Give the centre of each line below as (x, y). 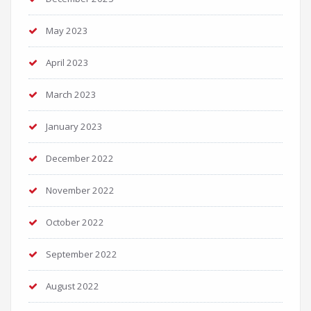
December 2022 (80, 159)
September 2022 (82, 254)
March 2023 (71, 95)
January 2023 (74, 127)
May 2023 (67, 31)
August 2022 (73, 286)
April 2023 (67, 63)
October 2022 (75, 222)
